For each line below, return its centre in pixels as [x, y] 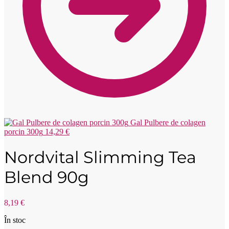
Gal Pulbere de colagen [168, 122]
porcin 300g [24, 131]
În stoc [15, 220]
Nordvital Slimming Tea [100, 157]
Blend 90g [47, 177]
